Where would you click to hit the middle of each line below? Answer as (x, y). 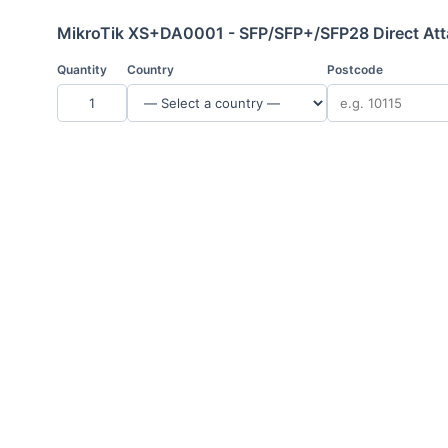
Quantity (82, 69)
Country (150, 69)
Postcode (355, 69)
